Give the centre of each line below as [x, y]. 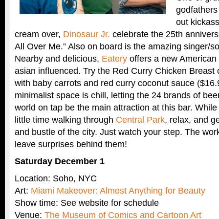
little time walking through [65, 120]
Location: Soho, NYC [56, 178]
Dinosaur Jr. [87, 34]
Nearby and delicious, [58, 59]
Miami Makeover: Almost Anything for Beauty [118, 191]
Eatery [114, 59]
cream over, [39, 34]
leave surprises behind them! [71, 144]
